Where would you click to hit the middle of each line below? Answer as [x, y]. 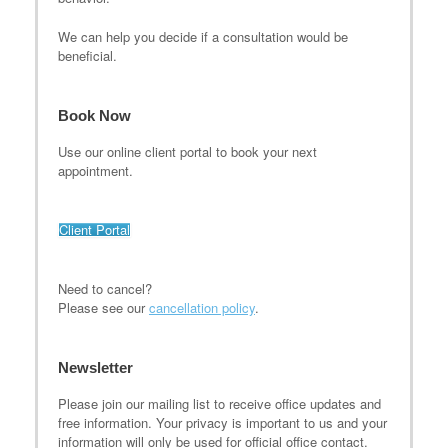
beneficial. [87, 55]
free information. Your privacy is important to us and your [222, 422]
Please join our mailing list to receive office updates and [219, 403]
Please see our [103, 307]
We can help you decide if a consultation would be [203, 36]
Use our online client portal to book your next [187, 151]
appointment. [95, 170]
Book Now [94, 115]
